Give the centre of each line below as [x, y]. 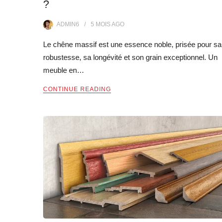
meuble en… [64, 70]
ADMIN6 [68, 24]
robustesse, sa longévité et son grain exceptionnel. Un [130, 57]
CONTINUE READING [77, 89]
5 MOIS [101, 24]
